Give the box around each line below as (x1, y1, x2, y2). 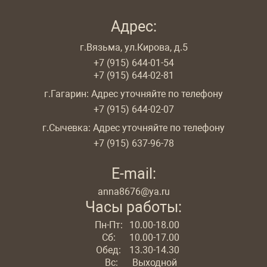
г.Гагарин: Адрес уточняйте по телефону (44, 88, 223, 100)
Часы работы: (85, 198, 182, 216)
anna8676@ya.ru (97, 186, 170, 197)
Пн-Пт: (94, 219, 123, 231)
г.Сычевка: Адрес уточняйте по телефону (42, 122, 225, 133)
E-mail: (111, 165, 156, 182)
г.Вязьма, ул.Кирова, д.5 (79, 42, 188, 53)
